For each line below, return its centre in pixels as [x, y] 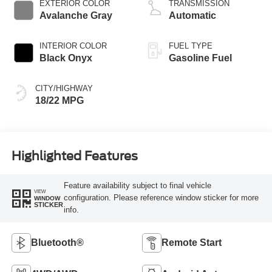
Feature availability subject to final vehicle [137, 186]
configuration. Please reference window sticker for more [161, 198]
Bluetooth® [57, 243]
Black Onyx [66, 58]
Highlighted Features [74, 156]
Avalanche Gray [76, 15]
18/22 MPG [59, 100]
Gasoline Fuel [200, 58]
